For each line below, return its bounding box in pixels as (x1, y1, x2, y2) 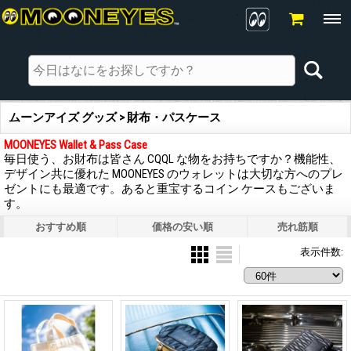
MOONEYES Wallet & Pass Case (4, 137, 147, 152)
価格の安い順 (151, 220, 213, 233)
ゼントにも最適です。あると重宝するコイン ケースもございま (4, 181, 335, 196)
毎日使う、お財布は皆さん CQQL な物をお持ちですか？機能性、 (4, 151, 341, 166)
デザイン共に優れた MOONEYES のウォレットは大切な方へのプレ (4, 166, 343, 181)
